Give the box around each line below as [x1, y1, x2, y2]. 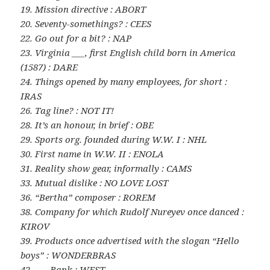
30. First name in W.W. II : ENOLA [20, 147, 165, 160]
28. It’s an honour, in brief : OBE [20, 118, 154, 131]
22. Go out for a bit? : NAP [20, 31, 132, 44]
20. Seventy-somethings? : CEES [20, 17, 152, 30]
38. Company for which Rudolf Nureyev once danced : [20, 205, 245, 218]
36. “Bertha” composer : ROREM [20, 190, 156, 203]
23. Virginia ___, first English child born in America [20, 46, 236, 58]
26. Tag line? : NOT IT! [20, 104, 115, 116]
